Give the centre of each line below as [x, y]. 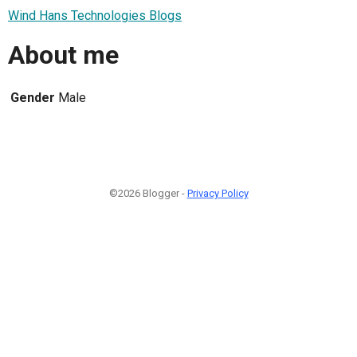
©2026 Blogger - [148, 193]
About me [63, 55]
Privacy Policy [218, 193]
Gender [33, 97]
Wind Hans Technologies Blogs [95, 15]
